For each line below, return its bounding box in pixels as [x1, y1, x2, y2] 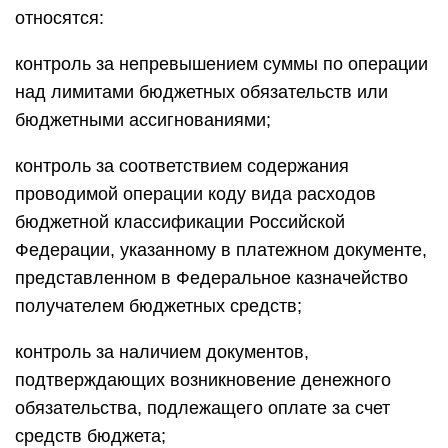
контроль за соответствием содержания [15, 156, 349, 176]
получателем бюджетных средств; [15, 296, 302, 316]
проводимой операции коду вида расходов [15, 184, 376, 204]
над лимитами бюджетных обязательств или [15, 82, 388, 102]
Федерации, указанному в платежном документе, [15, 240, 427, 260]
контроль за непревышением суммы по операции [15, 54, 428, 74]
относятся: [15, 8, 104, 28]
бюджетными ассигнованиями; [15, 110, 271, 130]
